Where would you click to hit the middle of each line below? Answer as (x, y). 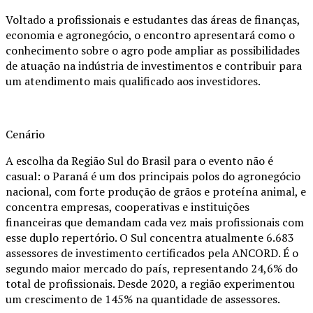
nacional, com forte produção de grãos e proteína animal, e (156, 192)
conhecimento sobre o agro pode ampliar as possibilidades (153, 51)
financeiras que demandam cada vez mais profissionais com (155, 223)
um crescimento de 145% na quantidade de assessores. (143, 299)
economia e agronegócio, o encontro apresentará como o (150, 35)
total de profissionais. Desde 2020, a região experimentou (150, 284)
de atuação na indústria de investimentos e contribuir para (154, 66)
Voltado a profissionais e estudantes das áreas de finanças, (153, 20)
